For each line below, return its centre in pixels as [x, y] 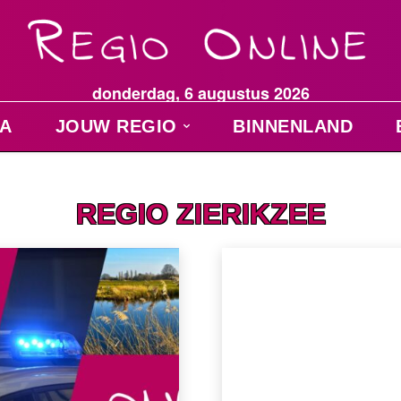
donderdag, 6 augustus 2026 [200, 93]
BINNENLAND [293, 126]
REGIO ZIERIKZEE [200, 213]
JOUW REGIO [116, 126]
